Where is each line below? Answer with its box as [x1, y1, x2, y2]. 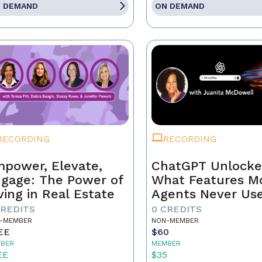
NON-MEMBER [151, 216, 199, 225]
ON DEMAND [155, 1, 205, 11]
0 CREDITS [151, 204, 202, 215]
